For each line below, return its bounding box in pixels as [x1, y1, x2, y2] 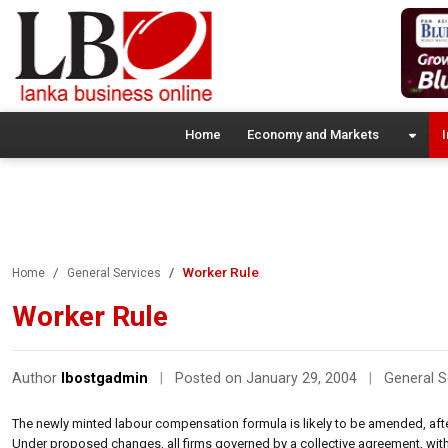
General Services [67, 265, 161, 280]
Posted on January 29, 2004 [175, 369, 361, 387]
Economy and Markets [246, 126, 379, 142]
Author [12, 369, 61, 387]
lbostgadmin [61, 369, 148, 387]
